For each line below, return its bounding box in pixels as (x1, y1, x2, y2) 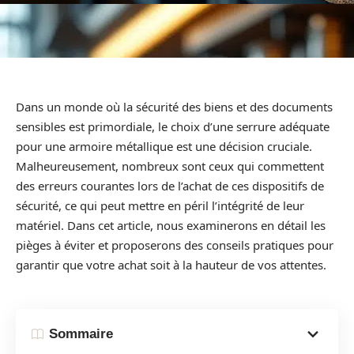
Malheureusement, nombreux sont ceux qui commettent (16, 158, 324, 174)
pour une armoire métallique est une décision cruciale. (16, 138, 312, 154)
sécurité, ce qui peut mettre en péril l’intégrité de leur (16, 198, 304, 213)
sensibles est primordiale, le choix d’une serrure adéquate (16, 119, 330, 134)
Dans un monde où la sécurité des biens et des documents (16, 99, 333, 115)
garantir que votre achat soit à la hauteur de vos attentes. (16, 257, 326, 273)
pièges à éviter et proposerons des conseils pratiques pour (16, 237, 333, 253)
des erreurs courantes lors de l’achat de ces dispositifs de (16, 178, 324, 194)
